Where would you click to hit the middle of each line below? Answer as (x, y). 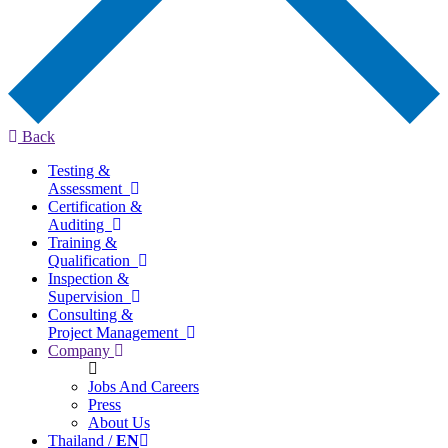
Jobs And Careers (143, 386)
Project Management (117, 332)
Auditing (80, 224)
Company (81, 350)
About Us (119, 422)
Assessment (89, 188)
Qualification (93, 260)
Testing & (79, 170)
